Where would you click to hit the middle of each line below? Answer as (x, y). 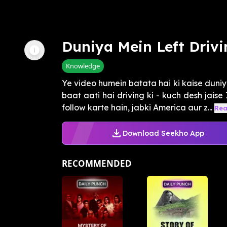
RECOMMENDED (97, 164)
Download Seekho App (163, 133)
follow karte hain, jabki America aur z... (137, 108)
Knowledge (83, 66)
